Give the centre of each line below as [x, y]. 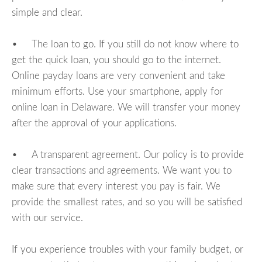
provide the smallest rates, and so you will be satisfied [127, 202]
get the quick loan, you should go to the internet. [116, 60]
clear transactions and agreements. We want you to [122, 170]
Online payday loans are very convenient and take [118, 75]
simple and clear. [47, 12]
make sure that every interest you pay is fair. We [116, 186]
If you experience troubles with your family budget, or [127, 249]
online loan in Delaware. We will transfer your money [126, 107]
